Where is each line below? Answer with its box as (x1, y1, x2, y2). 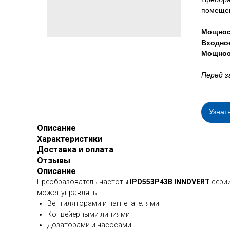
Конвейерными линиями (47, 210, 130, 218)
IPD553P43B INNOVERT (130, 178, 210, 186)
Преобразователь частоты (37, 178, 130, 186)
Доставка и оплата (37, 145, 113, 155)
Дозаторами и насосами (47, 221, 131, 229)
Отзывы (37, 156, 70, 165)
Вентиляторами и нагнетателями (47, 199, 159, 207)
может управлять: (37, 188, 99, 197)
